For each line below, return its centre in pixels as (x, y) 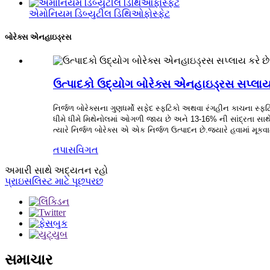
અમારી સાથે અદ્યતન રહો (56, 170)
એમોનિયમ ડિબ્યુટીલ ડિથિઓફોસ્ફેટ (99, 14)
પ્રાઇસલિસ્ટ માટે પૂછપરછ (54, 181)
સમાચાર (29, 259)
